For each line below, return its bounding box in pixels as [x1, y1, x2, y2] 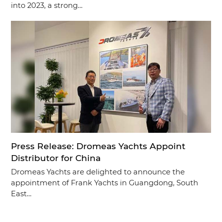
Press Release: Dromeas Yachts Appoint [11, 141, 186, 152]
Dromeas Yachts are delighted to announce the [11, 167, 185, 177]
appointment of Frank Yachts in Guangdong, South [11, 178, 199, 188]
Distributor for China [11, 153, 101, 164]
